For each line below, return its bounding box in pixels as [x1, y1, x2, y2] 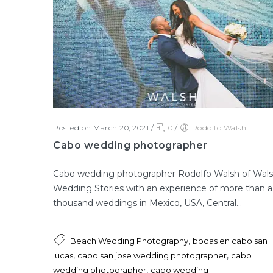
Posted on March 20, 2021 [53, 123, 149, 133]
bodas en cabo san [193, 236, 268, 246]
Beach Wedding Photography [70, 236, 188, 246]
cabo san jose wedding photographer [77, 250, 227, 261]
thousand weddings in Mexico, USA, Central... [53, 197, 242, 209]
